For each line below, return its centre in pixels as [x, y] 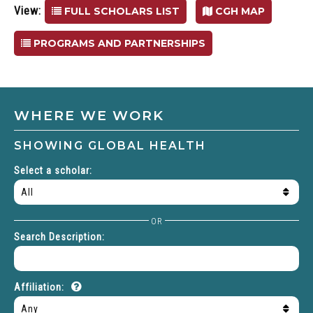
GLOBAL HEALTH [147, 146]
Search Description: [59, 237]
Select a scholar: [53, 171]
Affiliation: [41, 287]
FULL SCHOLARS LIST [121, 12]
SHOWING [51, 146]
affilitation [96, 300]
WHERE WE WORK [89, 116]
